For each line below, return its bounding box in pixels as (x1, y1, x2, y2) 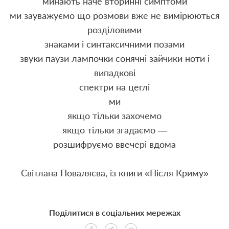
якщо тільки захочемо (67, 110, 162, 121)
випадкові (94, 67, 135, 78)
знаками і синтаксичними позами (44, 38, 185, 50)
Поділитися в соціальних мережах (49, 208, 180, 217)
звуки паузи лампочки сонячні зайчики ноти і (19, 53, 210, 64)
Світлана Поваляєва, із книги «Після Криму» (20, 167, 209, 178)
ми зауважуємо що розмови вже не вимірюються (9, 10, 220, 21)
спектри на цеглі (79, 81, 150, 93)
